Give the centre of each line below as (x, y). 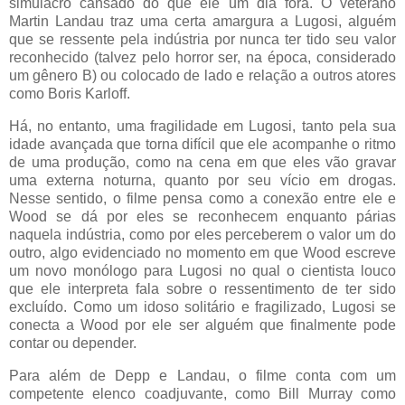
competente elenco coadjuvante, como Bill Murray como (202, 394)
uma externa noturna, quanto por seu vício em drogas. (202, 181)
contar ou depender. (73, 344)
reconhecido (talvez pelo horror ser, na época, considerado (202, 58)
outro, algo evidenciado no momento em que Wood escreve (202, 253)
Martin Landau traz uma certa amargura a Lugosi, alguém (202, 22)
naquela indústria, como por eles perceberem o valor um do (202, 235)
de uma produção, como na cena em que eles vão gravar (202, 163)
